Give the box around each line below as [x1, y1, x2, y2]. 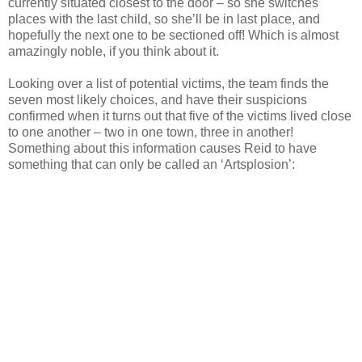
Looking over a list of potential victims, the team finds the [8, 76, 329, 90]
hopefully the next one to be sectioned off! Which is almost [8, 27, 339, 42]
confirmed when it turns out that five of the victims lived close [8, 108, 351, 123]
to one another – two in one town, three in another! [8, 124, 293, 139]
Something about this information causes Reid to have [8, 141, 317, 155]
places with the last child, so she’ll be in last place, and [8, 11, 320, 26]
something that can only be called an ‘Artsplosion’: [8, 157, 295, 171]
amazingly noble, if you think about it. [8, 44, 219, 58]
